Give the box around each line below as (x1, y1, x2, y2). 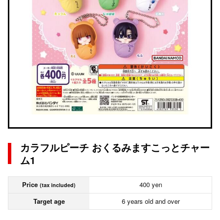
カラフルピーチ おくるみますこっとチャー (20, 140, 210, 154)
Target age (33, 196, 65, 206)
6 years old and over (121, 196, 180, 206)
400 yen (139, 180, 162, 189)
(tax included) (40, 181, 76, 189)
